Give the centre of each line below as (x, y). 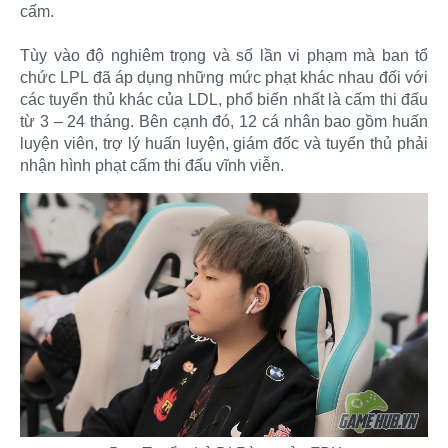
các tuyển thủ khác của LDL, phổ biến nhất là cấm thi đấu (224, 100)
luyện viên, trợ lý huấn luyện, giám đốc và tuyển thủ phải (224, 144)
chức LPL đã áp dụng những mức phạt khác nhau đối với (224, 78)
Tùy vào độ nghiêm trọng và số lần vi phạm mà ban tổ (224, 56)
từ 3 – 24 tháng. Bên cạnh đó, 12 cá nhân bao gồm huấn (224, 122)
